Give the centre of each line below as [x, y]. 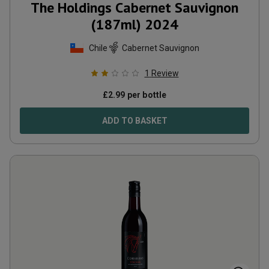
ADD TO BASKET [134, 121]
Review [165, 73]
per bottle [146, 95]
